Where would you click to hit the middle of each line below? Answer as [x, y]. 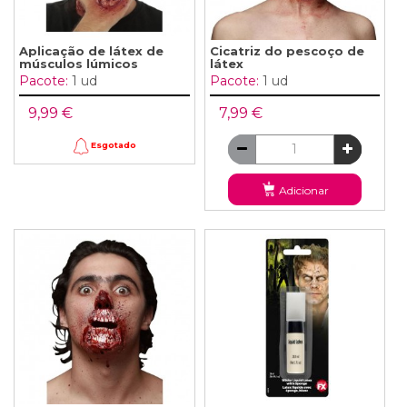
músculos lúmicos [79, 63]
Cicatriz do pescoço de [287, 50]
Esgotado [113, 144]
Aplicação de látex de [91, 50]
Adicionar [304, 190]
